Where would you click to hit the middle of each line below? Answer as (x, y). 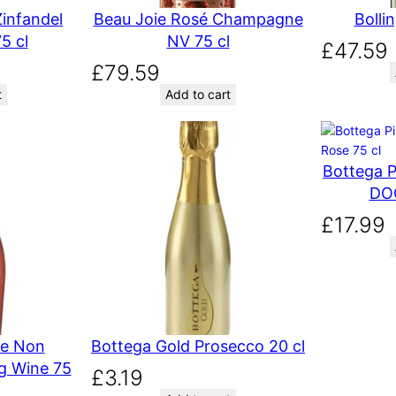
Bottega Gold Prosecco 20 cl (198, 346)
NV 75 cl (198, 42)
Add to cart (198, 95)
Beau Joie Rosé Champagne (198, 19)
